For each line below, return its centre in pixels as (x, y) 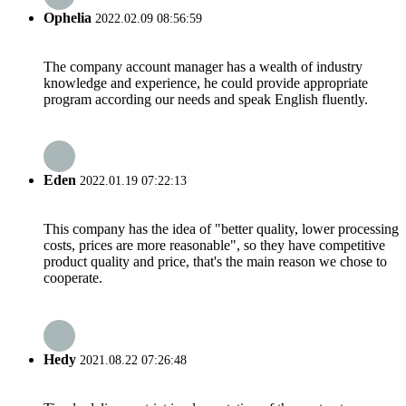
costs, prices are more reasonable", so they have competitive (214, 246)
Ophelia (68, 17)
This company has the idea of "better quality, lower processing (221, 229)
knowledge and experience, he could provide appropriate (206, 82)
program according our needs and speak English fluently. (206, 99)
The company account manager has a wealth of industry (203, 66)
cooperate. (73, 278)
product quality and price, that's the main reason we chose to (215, 262)
